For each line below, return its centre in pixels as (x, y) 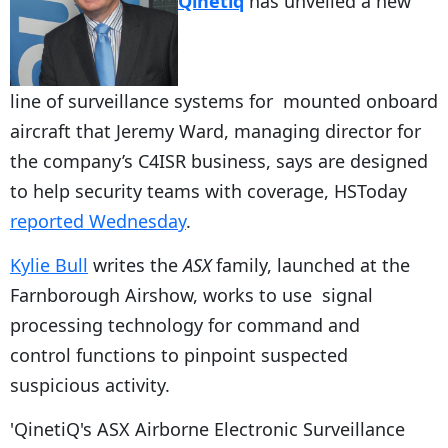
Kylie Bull (49, 265)
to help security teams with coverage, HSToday (208, 191)
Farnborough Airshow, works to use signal (191, 295)
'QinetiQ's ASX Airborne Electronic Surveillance (207, 429)
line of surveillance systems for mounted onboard (224, 101)
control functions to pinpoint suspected (179, 355)
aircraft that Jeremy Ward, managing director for (215, 131)
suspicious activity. (90, 385)
